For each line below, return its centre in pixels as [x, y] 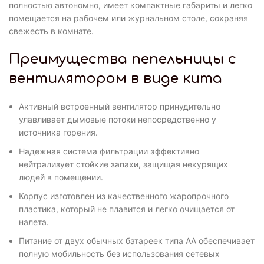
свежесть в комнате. [51, 31]
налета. [34, 222]
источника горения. [58, 132]
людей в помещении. [61, 177]
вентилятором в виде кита [115, 78]
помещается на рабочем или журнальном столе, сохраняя [128, 18]
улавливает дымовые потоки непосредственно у [118, 119]
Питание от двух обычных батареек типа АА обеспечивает [137, 240]
